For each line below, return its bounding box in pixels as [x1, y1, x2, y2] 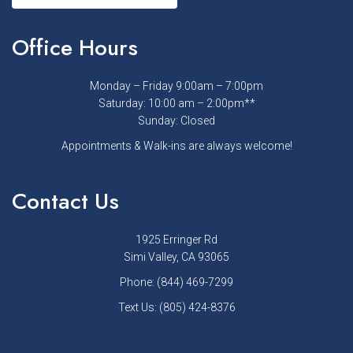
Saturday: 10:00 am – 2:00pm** [98, 96, 255, 110]
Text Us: [117, 300, 159, 314]
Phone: [120, 275, 157, 288]
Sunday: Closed [138, 113, 215, 127]
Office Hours [12, 31, 138, 64]
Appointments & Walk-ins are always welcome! [61, 139, 292, 152]
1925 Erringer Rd [136, 232, 217, 246]
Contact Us [12, 184, 119, 217]
